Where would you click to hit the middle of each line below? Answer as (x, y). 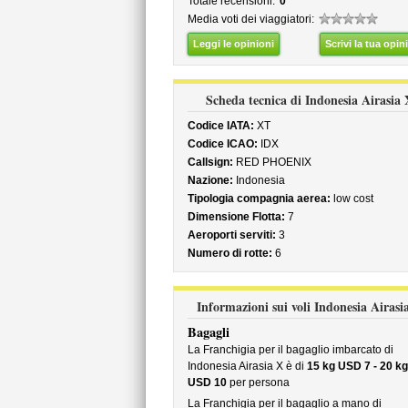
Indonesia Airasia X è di (247, 366)
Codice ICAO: (222, 144)
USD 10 (207, 382)
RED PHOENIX (272, 162)
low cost (352, 199)
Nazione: (210, 180)
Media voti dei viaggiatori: (250, 19)
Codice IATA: (220, 126)
